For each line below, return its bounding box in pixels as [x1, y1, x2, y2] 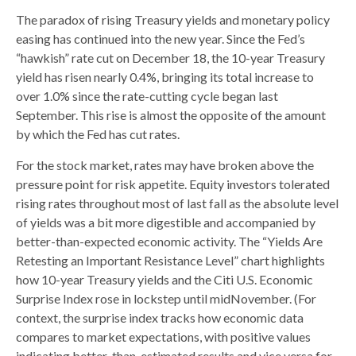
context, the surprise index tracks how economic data [16, 310, 304, 326]
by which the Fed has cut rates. [16, 126, 180, 142]
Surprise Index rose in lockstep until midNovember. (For [16, 291, 316, 307]
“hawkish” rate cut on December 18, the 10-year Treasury [16, 50, 325, 66]
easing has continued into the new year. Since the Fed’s [16, 31, 305, 47]
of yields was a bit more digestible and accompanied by [16, 215, 315, 230]
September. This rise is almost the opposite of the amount [16, 107, 326, 123]
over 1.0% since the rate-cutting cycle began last [16, 88, 278, 104]
